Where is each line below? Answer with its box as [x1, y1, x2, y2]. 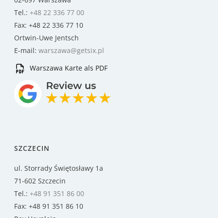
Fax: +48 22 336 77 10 [14, 20, 83, 30]
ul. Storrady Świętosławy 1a [14, 163, 103, 173]
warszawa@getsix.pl [38, 46, 104, 55]
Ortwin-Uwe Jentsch [14, 33, 79, 43]
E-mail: [14, 46, 38, 55]
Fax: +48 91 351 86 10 [14, 201, 83, 211]
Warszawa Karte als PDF [28, 63, 108, 73]
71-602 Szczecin [14, 176, 66, 186]
